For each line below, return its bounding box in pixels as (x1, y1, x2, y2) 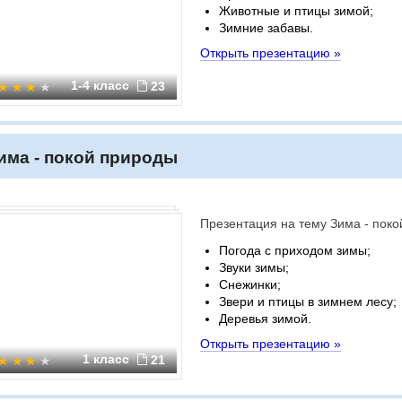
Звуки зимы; (219, 260, 289, 275)
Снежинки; (219, 277, 281, 292)
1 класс (83, 352, 133, 366)
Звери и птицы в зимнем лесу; (219, 294, 397, 309)
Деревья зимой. (219, 311, 311, 326)
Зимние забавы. (219, 21, 313, 35)
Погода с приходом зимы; (219, 243, 371, 258)
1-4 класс (71, 78, 133, 92)
